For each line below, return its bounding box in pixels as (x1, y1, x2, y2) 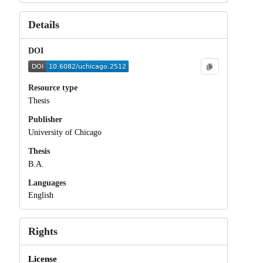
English (28, 191, 53, 200)
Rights (28, 225, 58, 238)
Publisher (28, 115, 62, 124)
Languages (28, 178, 66, 187)
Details (28, 19, 59, 31)
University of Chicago (28, 127, 102, 137)
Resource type (28, 83, 77, 93)
